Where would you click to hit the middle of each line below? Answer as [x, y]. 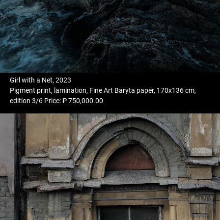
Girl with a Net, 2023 [41, 80]
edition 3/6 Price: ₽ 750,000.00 [56, 101]
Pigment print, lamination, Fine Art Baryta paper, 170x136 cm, [103, 90]
